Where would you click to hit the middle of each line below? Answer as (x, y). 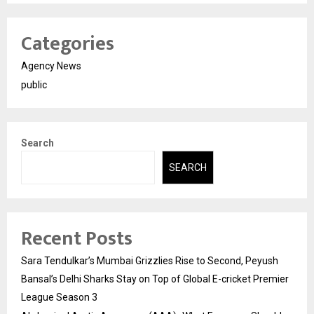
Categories (68, 43)
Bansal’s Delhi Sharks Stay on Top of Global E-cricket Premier (155, 279)
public (34, 84)
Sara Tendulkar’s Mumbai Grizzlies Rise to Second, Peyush (150, 261)
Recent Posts (77, 239)
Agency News (51, 66)
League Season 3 (59, 298)
